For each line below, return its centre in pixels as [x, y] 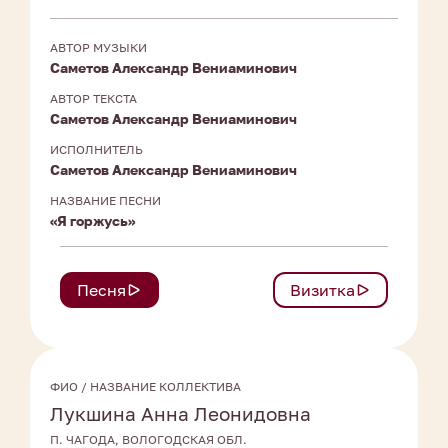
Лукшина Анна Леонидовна [180, 414]
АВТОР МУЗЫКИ [98, 48]
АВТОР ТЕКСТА [93, 99]
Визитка [322, 290]
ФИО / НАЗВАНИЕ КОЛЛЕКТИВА [145, 387]
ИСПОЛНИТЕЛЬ [96, 150]
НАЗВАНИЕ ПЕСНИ [105, 201]
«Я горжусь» [92, 221]
